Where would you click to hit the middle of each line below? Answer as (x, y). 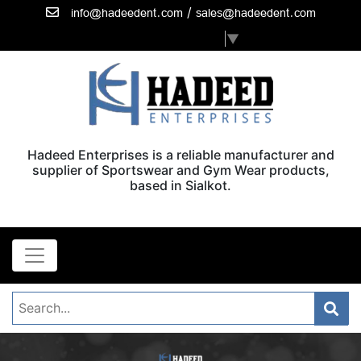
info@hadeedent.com (127, 12)
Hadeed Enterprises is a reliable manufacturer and (180, 154)
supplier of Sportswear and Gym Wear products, (180, 170)
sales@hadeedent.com (255, 12)
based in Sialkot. (180, 185)
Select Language (173, 38)
